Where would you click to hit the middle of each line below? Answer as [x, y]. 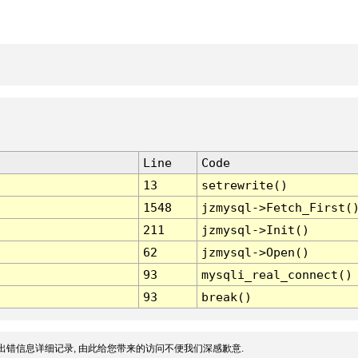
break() [226, 297]
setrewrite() [244, 185]
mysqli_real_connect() [276, 275]
